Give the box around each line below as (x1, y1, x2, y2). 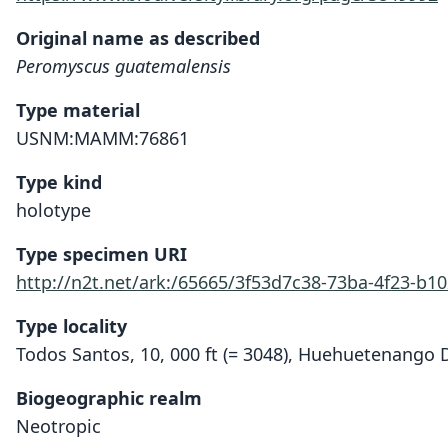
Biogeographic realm (16, 386, 202, 410)
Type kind (16, 170, 102, 194)
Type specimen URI (16, 242, 187, 266)
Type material (16, 98, 140, 122)
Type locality (16, 314, 127, 338)
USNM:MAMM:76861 (16, 126, 189, 150)
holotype (16, 198, 91, 222)
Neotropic (16, 414, 101, 438)
